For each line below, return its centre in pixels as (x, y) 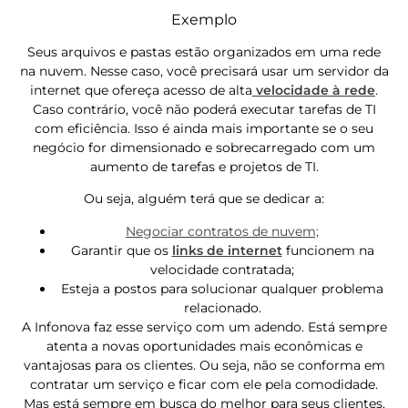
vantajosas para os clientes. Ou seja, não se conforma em (204, 365)
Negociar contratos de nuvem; (222, 231)
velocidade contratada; (222, 269)
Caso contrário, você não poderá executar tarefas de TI (204, 110)
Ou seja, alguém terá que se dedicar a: (204, 199)
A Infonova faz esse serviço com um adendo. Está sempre (204, 326)
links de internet (227, 250)
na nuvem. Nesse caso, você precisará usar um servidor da (204, 71)
